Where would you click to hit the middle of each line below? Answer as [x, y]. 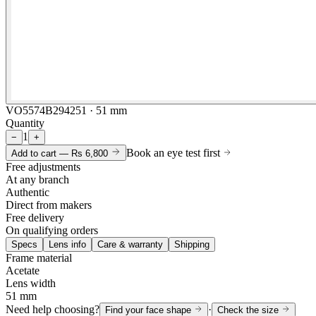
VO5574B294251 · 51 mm [66, 110]
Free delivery [35, 218]
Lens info [67, 244]
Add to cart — [41, 153]
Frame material [39, 258]
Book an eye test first [175, 153]
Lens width [31, 283]
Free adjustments [43, 167]
